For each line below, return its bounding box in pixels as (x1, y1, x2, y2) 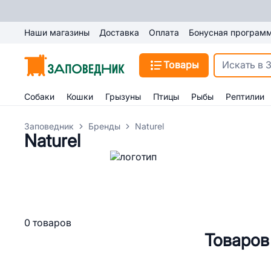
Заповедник (24, 122, 74, 131)
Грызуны (105, 92, 141, 102)
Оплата (149, 28, 179, 38)
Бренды (88, 122, 120, 131)
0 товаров (24, 218, 71, 228)
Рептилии (226, 92, 264, 102)
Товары (163, 60, 199, 70)
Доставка (99, 28, 139, 38)
